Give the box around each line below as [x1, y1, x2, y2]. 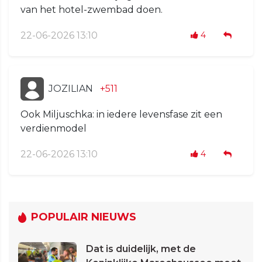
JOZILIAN [49, 83, 93, 95]
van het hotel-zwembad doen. [20, 4, 163, 16]
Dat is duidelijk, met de [86, 243, 196, 255]
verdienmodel [20, 123, 87, 135]
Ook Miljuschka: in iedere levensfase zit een [20, 109, 222, 120]
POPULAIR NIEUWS [31, 211, 136, 224]
